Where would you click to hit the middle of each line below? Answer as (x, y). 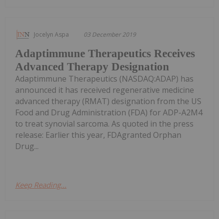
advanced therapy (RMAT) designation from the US (108, 101)
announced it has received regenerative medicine (105, 90)
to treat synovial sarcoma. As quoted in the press (104, 123)
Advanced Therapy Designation (92, 66)
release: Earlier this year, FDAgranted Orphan (98, 135)
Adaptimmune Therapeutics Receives (105, 53)
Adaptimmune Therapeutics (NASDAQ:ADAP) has (104, 78)
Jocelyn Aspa (51, 34)
